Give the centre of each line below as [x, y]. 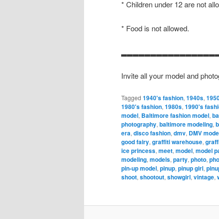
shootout [152, 177]
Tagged [131, 97]
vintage [204, 177]
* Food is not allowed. [155, 28]
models [160, 159]
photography [139, 124]
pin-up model [139, 168]
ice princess [138, 150]
